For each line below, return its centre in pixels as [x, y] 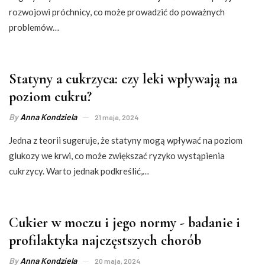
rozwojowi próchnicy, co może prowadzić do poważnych [117, 12]
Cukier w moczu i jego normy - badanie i [125, 223]
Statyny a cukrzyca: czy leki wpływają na [123, 79]
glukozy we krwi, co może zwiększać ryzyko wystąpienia [117, 156]
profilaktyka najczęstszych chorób [105, 241]
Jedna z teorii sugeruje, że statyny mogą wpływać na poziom [126, 140]
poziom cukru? [50, 97]
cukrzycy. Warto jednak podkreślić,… [79, 171]
